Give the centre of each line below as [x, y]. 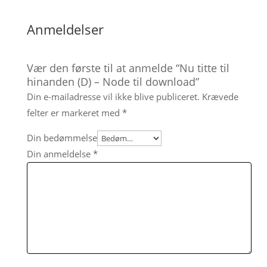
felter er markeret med [74, 113]
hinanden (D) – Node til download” [113, 82]
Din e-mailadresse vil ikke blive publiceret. [113, 97]
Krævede [220, 97]
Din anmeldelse [60, 154]
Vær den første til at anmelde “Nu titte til [128, 68]
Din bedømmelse [62, 138]
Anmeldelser [65, 30]
